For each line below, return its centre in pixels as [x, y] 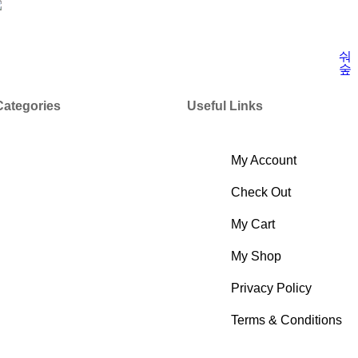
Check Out [261, 193]
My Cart [253, 225]
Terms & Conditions [286, 320]
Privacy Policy [271, 288]
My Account [264, 161]
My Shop [256, 257]
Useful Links [225, 106]
